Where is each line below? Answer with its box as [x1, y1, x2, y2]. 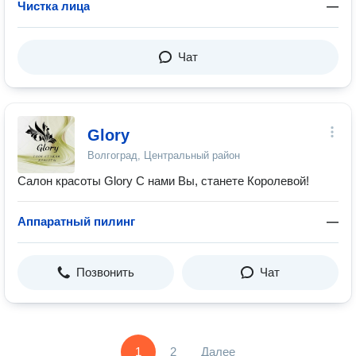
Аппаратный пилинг [17, 215, 135, 228]
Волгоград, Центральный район [87, 149, 240, 161]
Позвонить [76, 265, 134, 279]
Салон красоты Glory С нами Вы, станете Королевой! [17, 174, 309, 188]
